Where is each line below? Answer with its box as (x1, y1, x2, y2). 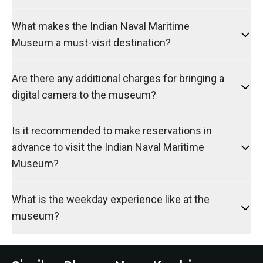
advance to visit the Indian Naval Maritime (12, 141, 204, 153)
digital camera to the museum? (12, 89, 156, 101)
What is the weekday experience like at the (12, 193, 210, 205)
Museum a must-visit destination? (12, 36, 171, 49)
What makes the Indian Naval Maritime (12, 20, 190, 32)
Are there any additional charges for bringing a (12, 72, 224, 85)
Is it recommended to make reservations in (12, 124, 212, 137)
